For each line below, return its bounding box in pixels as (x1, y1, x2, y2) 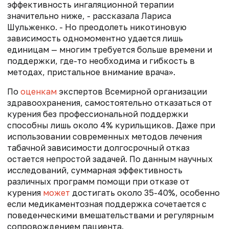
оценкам (20, 86, 57, 97)
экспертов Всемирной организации (57, 86, 207, 97)
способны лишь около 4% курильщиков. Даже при (7, 120, 215, 130)
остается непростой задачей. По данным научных (7, 153, 213, 164)
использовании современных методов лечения (7, 131, 202, 142)
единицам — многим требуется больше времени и (7, 44, 212, 55)
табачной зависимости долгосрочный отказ (7, 142, 190, 153)
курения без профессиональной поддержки (7, 108, 188, 119)
